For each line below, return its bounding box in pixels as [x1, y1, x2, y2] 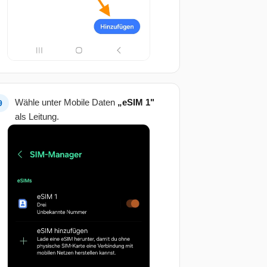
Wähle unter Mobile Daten [15, 97, 117, 108]
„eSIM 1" [117, 97, 154, 108]
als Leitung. [15, 111, 59, 122]
